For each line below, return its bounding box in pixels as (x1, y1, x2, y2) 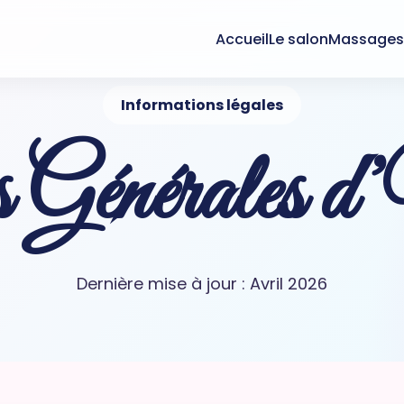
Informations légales (121, 95, 283, 115)
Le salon (269, 28, 329, 50)
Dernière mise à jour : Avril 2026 (77, 272, 327, 295)
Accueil (216, 28, 270, 50)
